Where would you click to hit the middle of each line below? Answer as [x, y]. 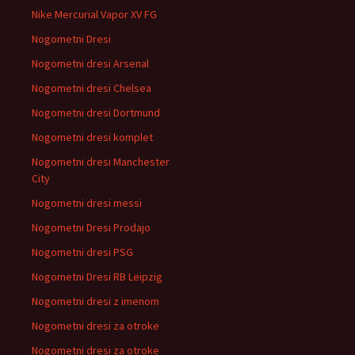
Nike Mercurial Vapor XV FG [94, 14]
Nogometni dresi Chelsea [92, 88]
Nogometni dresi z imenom [95, 301]
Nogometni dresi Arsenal [90, 63]
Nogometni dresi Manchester [101, 162]
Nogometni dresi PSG [82, 252]
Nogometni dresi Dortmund [96, 113]
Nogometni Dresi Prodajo [91, 227]
